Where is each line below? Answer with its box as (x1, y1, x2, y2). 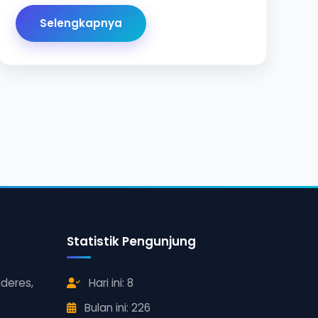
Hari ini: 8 (86, 275, 134, 291)
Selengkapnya (39, 16, 122, 31)
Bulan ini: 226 (82, 300, 151, 315)
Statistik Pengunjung (67, 233, 197, 251)
